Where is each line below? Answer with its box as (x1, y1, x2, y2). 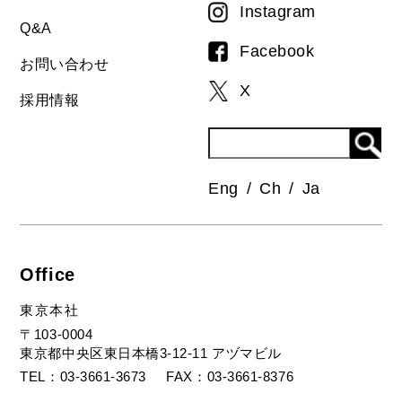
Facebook (239, 42, 315, 61)
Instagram (239, 3, 316, 22)
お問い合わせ (20, 56, 109, 73)
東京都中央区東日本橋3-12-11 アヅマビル (20, 345, 282, 362)
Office (20, 264, 75, 284)
